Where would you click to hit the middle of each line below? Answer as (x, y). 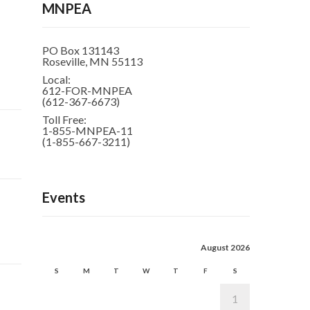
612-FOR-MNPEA (87, 90)
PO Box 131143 (81, 50)
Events (64, 197)
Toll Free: (64, 119)
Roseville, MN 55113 (92, 61)
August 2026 (225, 247)
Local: (56, 79)
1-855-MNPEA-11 (88, 130)
